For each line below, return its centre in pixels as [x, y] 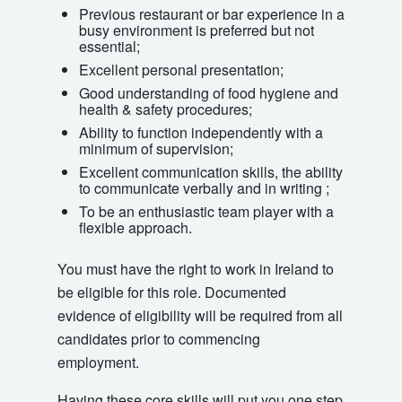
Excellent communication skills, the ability [211, 172]
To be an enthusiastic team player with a [206, 212]
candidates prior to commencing [159, 339]
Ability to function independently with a [201, 133]
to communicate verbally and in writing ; [204, 188]
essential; [109, 47]
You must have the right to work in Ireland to [196, 269]
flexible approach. [135, 228]
